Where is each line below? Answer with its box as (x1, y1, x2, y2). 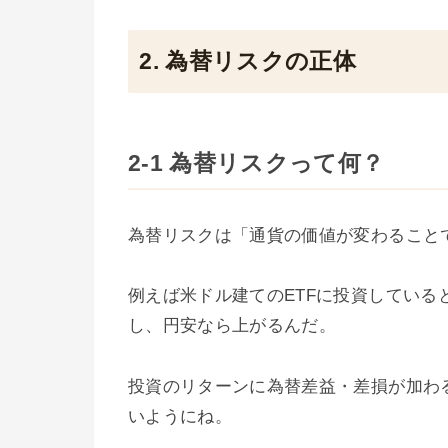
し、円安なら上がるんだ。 (128, 316, 337, 336)
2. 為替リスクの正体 (139, 49, 357, 75)
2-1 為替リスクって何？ (128, 150, 385, 176)
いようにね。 (128, 406, 233, 426)
